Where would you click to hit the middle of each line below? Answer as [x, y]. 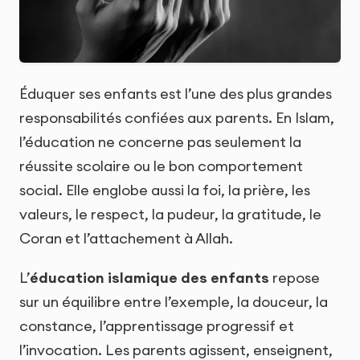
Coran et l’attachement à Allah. [126, 239]
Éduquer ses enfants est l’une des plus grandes [176, 94]
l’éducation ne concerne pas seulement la [160, 142]
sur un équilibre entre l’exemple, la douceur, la [174, 302]
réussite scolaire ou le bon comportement [161, 166]
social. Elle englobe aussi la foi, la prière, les [165, 190]
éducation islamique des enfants [149, 278]
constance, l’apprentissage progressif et [157, 326]
